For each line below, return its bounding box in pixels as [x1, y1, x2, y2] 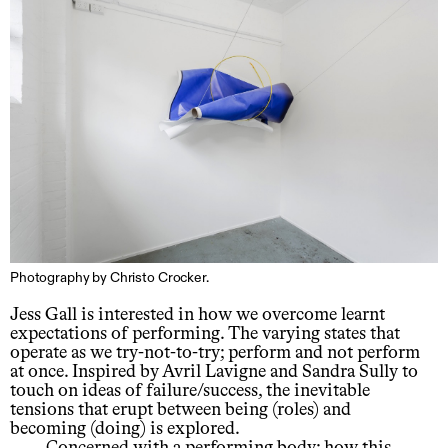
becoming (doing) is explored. [10, 420, 240, 439]
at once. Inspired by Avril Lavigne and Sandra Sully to [10, 363, 418, 382]
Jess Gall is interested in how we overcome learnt [10, 306, 385, 325]
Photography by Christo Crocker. [10, 271, 209, 286]
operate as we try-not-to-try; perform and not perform [10, 344, 420, 363]
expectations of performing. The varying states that [10, 325, 400, 344]
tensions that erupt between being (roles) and [10, 401, 351, 420]
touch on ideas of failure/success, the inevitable [10, 382, 370, 401]
